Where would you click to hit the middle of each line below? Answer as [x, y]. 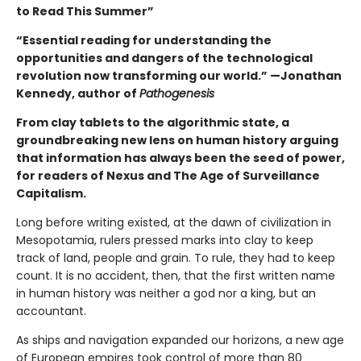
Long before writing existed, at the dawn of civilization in [174, 222]
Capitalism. [51, 193]
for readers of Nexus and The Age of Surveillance [168, 175]
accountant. [51, 311]
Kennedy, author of [78, 93]
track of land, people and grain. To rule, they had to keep [176, 257]
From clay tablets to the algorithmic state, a [153, 122]
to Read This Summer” [85, 11]
